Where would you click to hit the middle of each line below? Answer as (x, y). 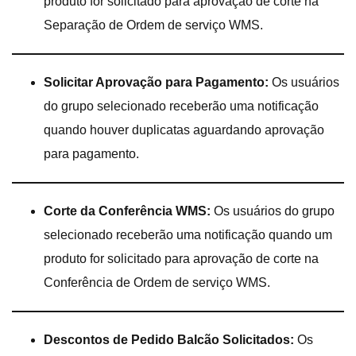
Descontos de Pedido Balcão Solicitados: (170, 339)
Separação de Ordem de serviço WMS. (153, 25)
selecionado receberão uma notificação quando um (188, 234)
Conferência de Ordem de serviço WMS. (157, 282)
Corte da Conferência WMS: (127, 211)
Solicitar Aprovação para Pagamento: (158, 82)
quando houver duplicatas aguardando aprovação (184, 130)
